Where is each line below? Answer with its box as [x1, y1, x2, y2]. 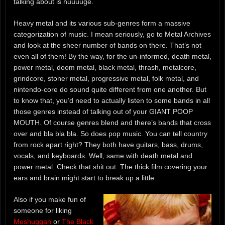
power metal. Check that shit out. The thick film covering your [14, 162, 207, 171]
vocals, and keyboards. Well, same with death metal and [14, 151, 192, 160]
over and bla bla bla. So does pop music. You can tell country [14, 129, 207, 138]
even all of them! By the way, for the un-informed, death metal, [14, 52, 211, 60]
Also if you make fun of [14, 195, 86, 203]
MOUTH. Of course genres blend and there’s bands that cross [14, 118, 211, 127]
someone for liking [14, 206, 72, 214]
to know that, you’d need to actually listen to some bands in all [14, 96, 210, 104]
